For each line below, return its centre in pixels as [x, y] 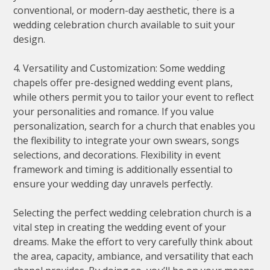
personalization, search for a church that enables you [134, 126]
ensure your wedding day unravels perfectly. [113, 184]
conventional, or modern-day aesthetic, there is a [124, 11]
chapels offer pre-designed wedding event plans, [123, 83]
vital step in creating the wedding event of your [120, 228]
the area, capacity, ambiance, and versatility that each [133, 256]
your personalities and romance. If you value [114, 112]
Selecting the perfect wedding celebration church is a [133, 213]
